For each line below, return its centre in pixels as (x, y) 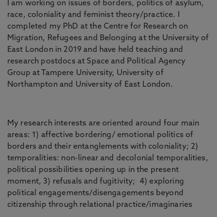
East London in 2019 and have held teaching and (95, 50)
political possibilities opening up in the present (93, 170)
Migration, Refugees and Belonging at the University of (108, 38)
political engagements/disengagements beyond (95, 193)
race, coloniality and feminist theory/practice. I (93, 15)
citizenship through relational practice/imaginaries (100, 205)
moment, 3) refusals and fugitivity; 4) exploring (96, 182)
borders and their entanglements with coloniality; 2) (103, 147)
